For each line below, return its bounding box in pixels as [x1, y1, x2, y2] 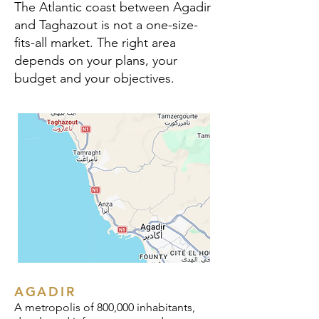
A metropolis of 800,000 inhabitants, [14, 300, 195, 314]
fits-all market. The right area [14, 35, 176, 51]
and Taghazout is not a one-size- [14, 17, 198, 33]
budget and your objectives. [14, 70, 174, 86]
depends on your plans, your [14, 53, 177, 68]
